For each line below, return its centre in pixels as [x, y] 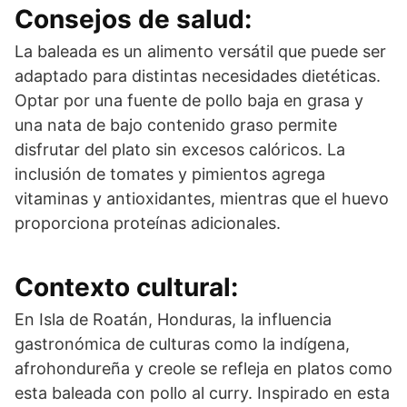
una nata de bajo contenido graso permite [176, 124]
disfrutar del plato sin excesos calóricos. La [180, 149]
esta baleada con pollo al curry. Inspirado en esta [202, 392]
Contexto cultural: [126, 287]
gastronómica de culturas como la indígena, [182, 343]
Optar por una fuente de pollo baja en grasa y [189, 100]
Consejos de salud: [133, 19]
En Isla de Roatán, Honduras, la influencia [173, 319]
